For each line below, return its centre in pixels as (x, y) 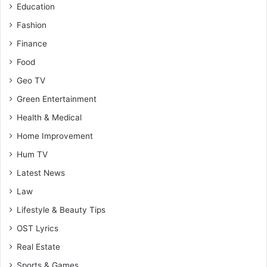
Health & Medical (49, 118)
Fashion (32, 25)
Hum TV (32, 155)
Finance (32, 44)
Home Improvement (55, 136)
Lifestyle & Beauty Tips (61, 210)
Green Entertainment (57, 99)
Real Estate (38, 247)
